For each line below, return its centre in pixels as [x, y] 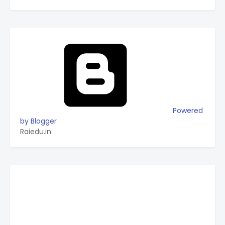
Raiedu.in [36, 132]
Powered [187, 110]
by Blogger [38, 121]
